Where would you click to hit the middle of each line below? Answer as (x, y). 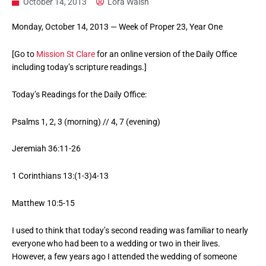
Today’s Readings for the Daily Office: (79, 94)
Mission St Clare (66, 54)
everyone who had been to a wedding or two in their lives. (116, 244)
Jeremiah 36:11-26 (46, 149)
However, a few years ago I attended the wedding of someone (124, 257)
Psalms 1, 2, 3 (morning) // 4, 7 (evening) (86, 121)
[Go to (24, 54)
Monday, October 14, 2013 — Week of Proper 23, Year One (117, 26)
